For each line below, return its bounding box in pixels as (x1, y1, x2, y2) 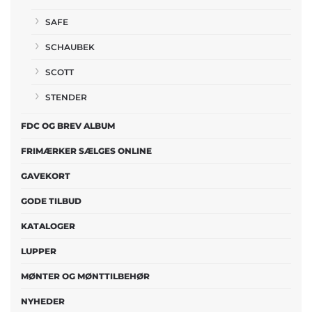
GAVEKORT (21, 170, 70, 181)
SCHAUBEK (45, 41, 95, 52)
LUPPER (21, 245, 56, 256)
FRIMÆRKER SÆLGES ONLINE (21, 145, 152, 156)
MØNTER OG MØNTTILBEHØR (21, 270, 150, 281)
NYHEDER (21, 295, 65, 306)
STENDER (45, 91, 87, 102)
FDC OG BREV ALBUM (21, 120, 115, 131)
